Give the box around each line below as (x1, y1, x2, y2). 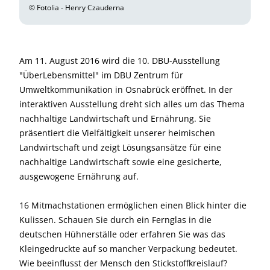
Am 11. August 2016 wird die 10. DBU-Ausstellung (19, 54, 220, 66)
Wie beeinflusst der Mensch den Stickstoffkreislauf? (19, 257, 227, 269)
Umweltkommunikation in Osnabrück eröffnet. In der (19, 83, 233, 95)
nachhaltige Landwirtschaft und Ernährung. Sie (19, 112, 211, 124)
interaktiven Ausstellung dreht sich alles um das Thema (19, 98, 245, 110)
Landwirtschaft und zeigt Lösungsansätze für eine (19, 141, 221, 153)
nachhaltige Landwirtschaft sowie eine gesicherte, (19, 155, 222, 168)
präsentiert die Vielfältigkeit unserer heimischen (19, 127, 215, 139)
